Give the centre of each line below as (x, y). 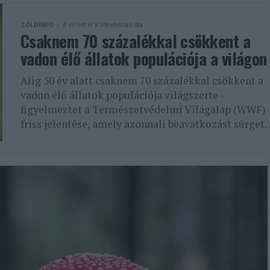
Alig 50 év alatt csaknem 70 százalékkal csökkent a (142, 80)
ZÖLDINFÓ (37, 25)
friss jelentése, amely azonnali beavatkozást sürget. (144, 124)
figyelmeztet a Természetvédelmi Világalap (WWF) (143, 109)
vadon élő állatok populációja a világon (144, 58)
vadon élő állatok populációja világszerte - (122, 95)
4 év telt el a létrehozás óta (103, 25)
